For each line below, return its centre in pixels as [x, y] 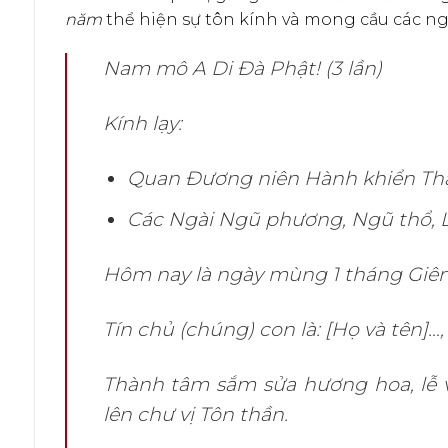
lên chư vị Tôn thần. [195, 413]
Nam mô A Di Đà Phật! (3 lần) [242, 67]
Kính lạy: [142, 122]
